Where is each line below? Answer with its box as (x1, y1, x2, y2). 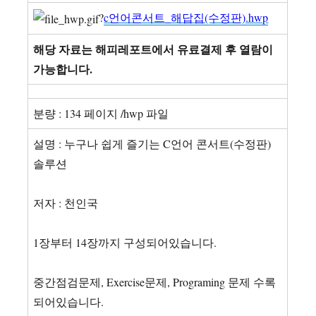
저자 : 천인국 (33, 195, 99, 210)
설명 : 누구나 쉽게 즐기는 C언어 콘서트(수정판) (33, 136, 272, 151)
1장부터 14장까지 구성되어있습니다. (33, 235, 217, 250)
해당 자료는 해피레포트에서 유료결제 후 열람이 (33, 41, 274, 57)
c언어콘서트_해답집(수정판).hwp (104, 10, 269, 25)
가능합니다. (33, 61, 93, 77)
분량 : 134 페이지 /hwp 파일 (33, 106, 169, 121)
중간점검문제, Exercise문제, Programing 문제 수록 (33, 274, 276, 289)
